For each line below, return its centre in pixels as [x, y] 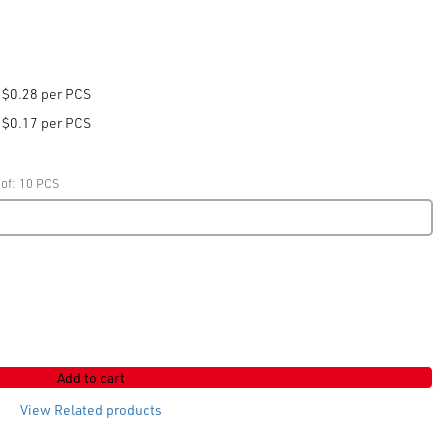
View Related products [91, 409]
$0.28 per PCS [47, 93]
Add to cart [91, 377]
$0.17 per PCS [47, 122]
